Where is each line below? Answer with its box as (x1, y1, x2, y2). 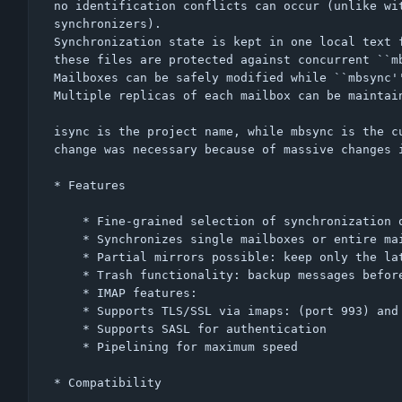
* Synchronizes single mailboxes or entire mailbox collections (54, 232, 83, 246)
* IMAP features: (54, 285, 83, 300)
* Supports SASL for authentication (54, 321, 83, 336)
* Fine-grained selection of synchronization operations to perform (54, 214, 83, 228)
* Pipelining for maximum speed (54, 339, 83, 354)
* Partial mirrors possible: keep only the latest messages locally (54, 249, 83, 264)
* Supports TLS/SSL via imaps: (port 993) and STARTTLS (54, 303, 83, 318)
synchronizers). (54, 16, 162, 31)
